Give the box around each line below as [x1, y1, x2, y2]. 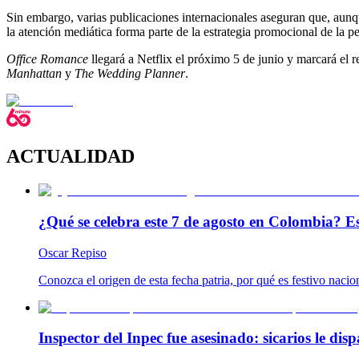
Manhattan [6, 67, 62, 81]
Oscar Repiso [38, 245, 107, 260]
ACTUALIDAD [6, 146, 135, 167]
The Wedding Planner [75, 67, 185, 81]
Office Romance [6, 52, 88, 67]
